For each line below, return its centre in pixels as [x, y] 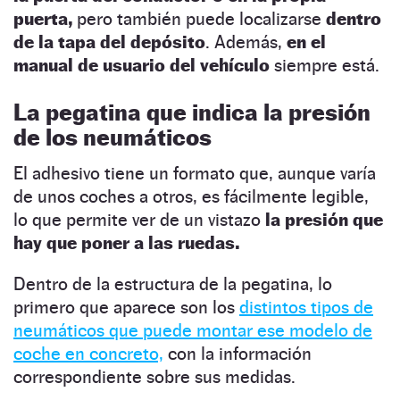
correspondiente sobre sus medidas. [154, 377]
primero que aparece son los [126, 308]
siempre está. [327, 66]
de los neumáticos [112, 137]
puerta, [43, 19]
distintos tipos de [306, 308]
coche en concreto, [88, 354]
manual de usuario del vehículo [144, 66]
